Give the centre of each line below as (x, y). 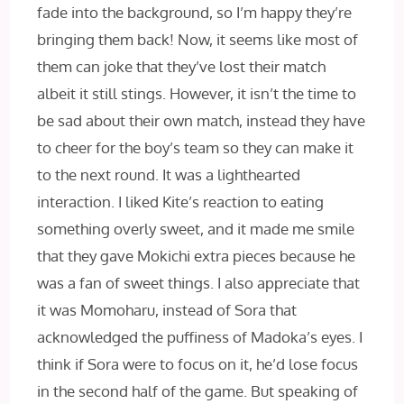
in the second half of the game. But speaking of (198, 391)
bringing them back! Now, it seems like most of (198, 40)
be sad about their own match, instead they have (202, 121)
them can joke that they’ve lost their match (182, 67)
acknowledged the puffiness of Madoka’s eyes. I (200, 337)
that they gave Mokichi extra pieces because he (197, 256)
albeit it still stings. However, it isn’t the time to (197, 94)
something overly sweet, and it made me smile (196, 229)
